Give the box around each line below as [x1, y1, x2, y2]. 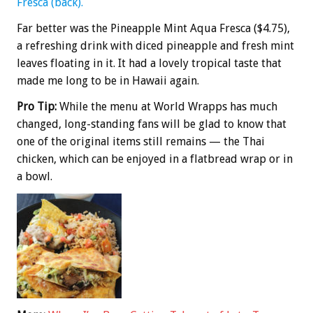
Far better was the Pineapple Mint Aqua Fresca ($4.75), [17, 22, 290, 36]
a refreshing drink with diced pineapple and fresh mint [17, 39, 294, 53]
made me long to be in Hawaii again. [17, 74, 199, 88]
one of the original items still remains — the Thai [17, 135, 265, 149]
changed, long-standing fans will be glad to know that [17, 117, 286, 131]
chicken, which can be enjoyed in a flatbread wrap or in [17, 152, 293, 166]
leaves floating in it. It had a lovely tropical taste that [17, 57, 282, 71]
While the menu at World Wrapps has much [57, 100, 277, 114]
